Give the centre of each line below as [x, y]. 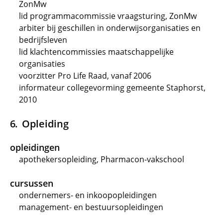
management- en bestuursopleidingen [91, 207]
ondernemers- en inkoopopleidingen [88, 195]
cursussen [32, 183]
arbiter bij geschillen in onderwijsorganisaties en [110, 28]
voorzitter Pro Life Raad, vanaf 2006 [85, 76]
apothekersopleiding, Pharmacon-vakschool [102, 159]
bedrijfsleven [43, 40]
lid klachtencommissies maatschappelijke [96, 52]
